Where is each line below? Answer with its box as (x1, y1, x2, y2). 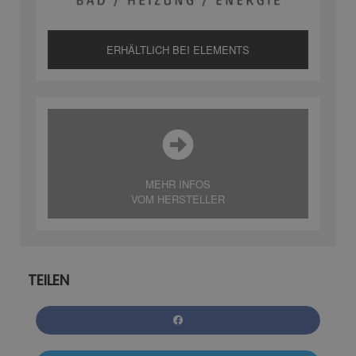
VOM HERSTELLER (131, 191, 225, 207)
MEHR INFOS (145, 176, 211, 192)
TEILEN (28, 269, 69, 290)
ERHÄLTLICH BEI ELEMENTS (106, 41, 250, 57)
